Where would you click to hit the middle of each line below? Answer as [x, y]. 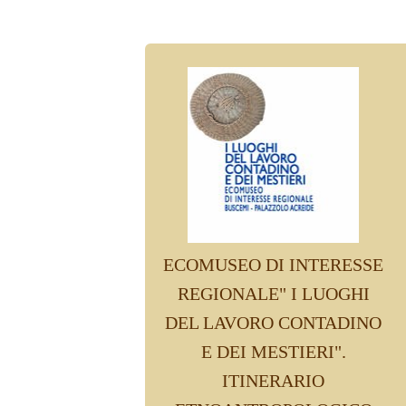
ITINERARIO [273, 381]
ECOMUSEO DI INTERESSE [273, 265]
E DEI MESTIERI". [273, 352]
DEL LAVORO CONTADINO [273, 323]
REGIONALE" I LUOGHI [273, 294]
